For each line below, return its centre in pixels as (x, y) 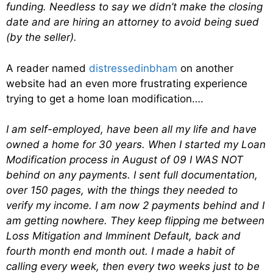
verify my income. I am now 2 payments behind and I (135, 206)
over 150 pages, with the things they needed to (122, 190)
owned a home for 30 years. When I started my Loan (136, 145)
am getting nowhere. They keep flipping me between (135, 221)
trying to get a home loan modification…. (105, 98)
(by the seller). (41, 37)
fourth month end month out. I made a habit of (120, 251)
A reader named (48, 68)
